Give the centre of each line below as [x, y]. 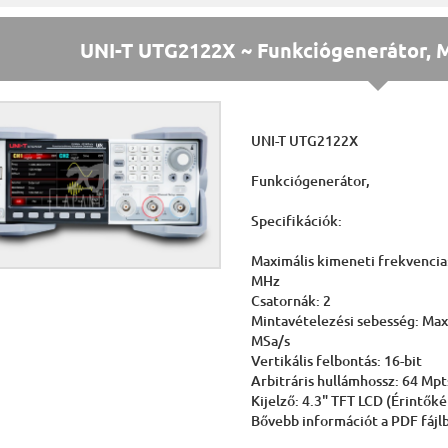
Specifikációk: [297, 220]
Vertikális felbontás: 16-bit [337, 360]
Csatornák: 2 [291, 300]
